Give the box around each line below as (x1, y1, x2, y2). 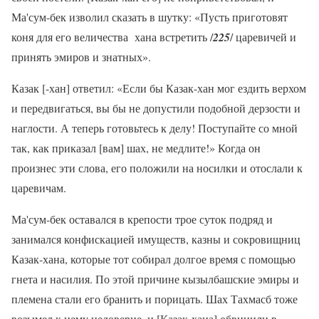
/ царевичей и (230, 29, 296, 45)
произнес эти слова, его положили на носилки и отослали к (11, 160, 303, 176)
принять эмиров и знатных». (11, 49, 151, 65)
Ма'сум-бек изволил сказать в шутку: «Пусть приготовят (11, 9, 288, 25)
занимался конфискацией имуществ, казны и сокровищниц (11, 231, 300, 247)
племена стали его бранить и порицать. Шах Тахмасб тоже (11, 291, 298, 307)
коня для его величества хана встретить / (11, 29, 213, 45)
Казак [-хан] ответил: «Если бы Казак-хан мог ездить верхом (11, 80, 306, 96)
